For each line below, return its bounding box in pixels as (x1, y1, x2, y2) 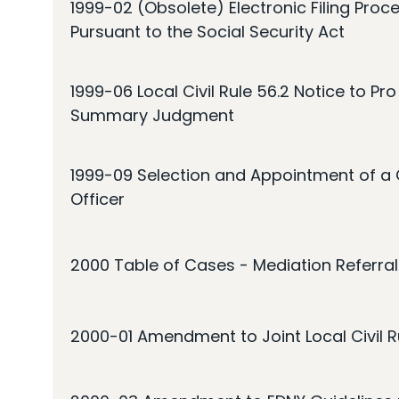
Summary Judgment (70, 104, 234, 126)
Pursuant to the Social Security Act (70, 20, 345, 43)
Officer (70, 188, 125, 210)
